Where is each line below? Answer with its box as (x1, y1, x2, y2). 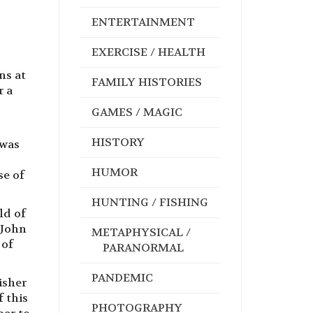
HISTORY (91, 135, 145, 150)
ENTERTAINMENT (91, 15, 195, 29)
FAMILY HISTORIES (91, 75, 202, 89)
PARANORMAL (102, 240, 184, 255)
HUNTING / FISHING (91, 195, 208, 210)
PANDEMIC (91, 270, 153, 285)
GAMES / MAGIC (91, 105, 182, 119)
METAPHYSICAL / (91, 225, 191, 240)
